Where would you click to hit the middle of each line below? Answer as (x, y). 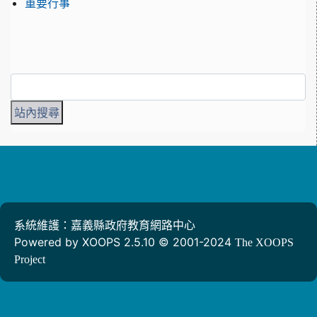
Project (30, 259)
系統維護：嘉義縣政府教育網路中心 (105, 225)
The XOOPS (264, 242)
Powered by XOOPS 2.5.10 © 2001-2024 (125, 242)
